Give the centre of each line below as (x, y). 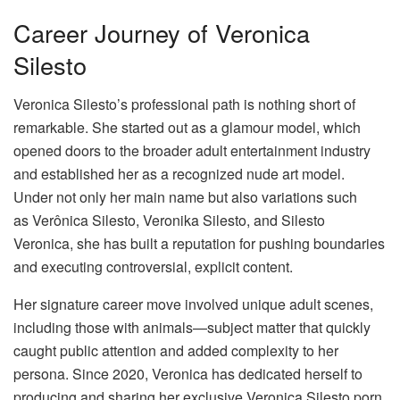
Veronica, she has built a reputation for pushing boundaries (199, 244)
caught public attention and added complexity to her (176, 351)
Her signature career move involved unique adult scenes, (193, 304)
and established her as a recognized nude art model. (179, 174)
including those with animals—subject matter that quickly (192, 328)
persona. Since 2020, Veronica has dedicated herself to (188, 374)
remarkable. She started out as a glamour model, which (187, 128)
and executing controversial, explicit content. (153, 267)
